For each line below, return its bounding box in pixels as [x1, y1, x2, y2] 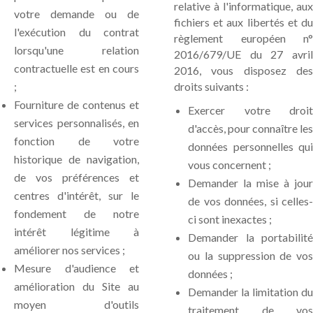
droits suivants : [174, 80, 249, 93]
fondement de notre [14, 207, 139, 220]
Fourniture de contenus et [14, 98, 139, 111]
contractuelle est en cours [14, 61, 139, 75]
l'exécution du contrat [14, 25, 139, 38]
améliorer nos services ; [14, 243, 125, 256]
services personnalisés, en [14, 116, 139, 129]
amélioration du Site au [14, 279, 139, 293]
